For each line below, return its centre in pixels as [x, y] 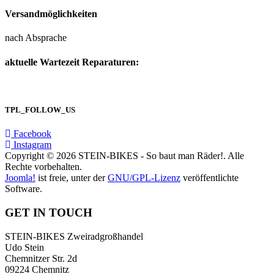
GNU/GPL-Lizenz [144, 178]
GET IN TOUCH [49, 212]
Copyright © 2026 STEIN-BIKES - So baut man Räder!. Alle [124, 156]
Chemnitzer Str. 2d [41, 258]
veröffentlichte [209, 178]
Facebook [32, 134]
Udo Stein [24, 247]
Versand [22, 14]
